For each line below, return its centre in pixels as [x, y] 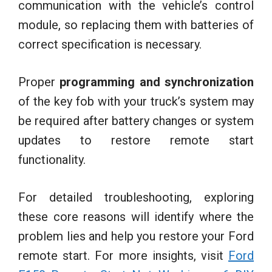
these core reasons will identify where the [136, 216]
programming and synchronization [157, 82]
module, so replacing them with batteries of [136, 25]
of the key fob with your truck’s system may [136, 101]
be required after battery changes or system [136, 121]
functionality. [52, 159]
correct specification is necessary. [110, 44]
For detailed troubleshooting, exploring [136, 197]
